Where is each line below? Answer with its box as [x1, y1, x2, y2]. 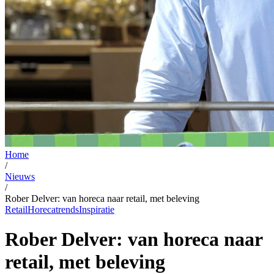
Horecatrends [28, 204, 79, 215]
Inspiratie [79, 204, 114, 215]
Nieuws [5, 171, 35, 182]
